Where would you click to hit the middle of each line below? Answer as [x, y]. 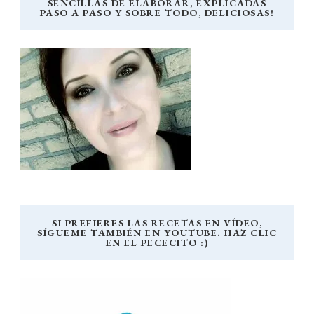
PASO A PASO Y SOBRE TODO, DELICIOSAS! [157, 13]
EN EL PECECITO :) [157, 243]
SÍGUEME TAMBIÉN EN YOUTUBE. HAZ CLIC [157, 233]
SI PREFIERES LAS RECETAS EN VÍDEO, [157, 223]
